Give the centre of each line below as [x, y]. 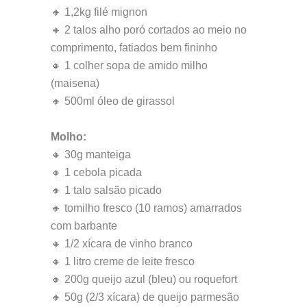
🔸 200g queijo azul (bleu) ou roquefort [144, 280]
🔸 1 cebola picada [96, 173]
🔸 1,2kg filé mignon [99, 12]
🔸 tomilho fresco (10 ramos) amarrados [146, 208]
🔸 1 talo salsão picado [106, 191]
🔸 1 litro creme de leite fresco [123, 262]
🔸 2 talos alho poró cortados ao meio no [149, 30]
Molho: [69, 137]
